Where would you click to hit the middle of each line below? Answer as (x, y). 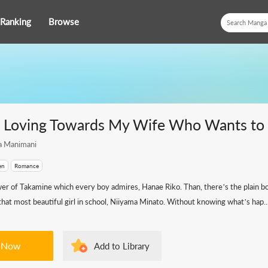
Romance (27, 166)
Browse (64, 22)
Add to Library (122, 246)
